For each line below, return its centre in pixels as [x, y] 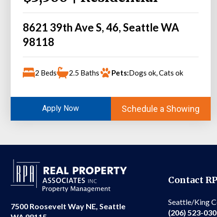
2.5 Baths [84, 72]
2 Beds [46, 72]
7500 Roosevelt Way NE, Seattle [68, 206]
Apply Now [61, 108]
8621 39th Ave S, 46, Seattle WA [101, 27]
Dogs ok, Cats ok [156, 72]
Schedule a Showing [161, 108]
